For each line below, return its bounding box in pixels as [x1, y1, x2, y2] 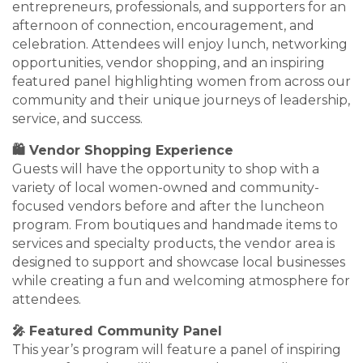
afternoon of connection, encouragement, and [12, 18, 314, 33]
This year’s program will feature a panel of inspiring [12, 342, 341, 357]
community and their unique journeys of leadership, [12, 92, 350, 108]
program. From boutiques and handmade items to [12, 217, 338, 233]
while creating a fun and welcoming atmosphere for [12, 273, 350, 288]
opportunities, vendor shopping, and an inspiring [12, 55, 325, 70]
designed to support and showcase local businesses [12, 254, 345, 270]
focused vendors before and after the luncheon [12, 199, 324, 214]
